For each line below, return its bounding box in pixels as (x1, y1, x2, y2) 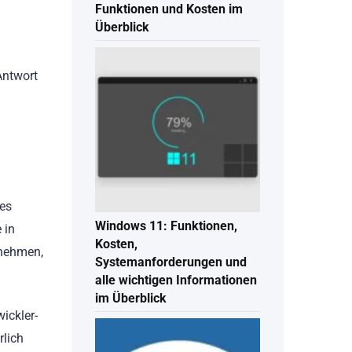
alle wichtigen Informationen (95, 273, 257, 288)
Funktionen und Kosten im (95, 2, 243, 17)
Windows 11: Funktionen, (95, 218, 237, 234)
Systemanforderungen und (95, 255, 247, 270)
